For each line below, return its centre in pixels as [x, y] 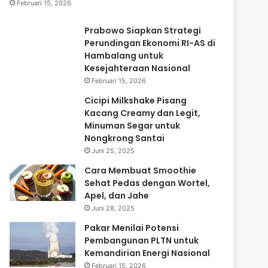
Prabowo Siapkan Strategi [143, 31]
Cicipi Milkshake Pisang [135, 100]
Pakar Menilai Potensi [132, 228]
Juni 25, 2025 [113, 151]
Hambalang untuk [124, 56]
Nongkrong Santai [124, 138]
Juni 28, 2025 [113, 208]
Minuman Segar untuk [132, 126]
